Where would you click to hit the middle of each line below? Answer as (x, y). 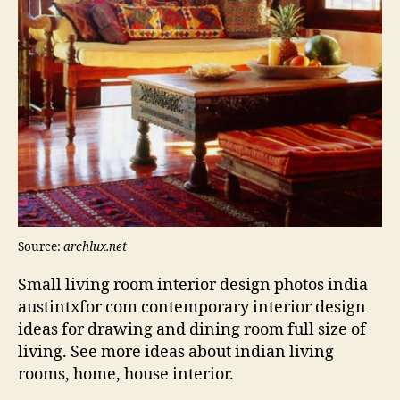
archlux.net (95, 247)
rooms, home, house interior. (126, 375)
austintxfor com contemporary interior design (192, 308)
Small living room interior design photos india (193, 286)
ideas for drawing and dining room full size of (192, 330)
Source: (41, 247)
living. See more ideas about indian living (176, 353)
